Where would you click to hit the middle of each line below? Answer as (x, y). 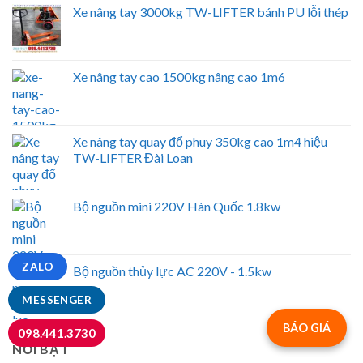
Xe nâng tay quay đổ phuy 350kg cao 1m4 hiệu (200, 142)
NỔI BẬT (41, 349)
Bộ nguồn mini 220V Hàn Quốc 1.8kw (177, 207)
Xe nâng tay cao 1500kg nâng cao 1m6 (179, 77)
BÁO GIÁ (307, 328)
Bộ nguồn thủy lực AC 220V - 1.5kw (172, 271)
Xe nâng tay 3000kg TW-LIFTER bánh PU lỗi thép (211, 12)
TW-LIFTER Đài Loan (133, 158)
